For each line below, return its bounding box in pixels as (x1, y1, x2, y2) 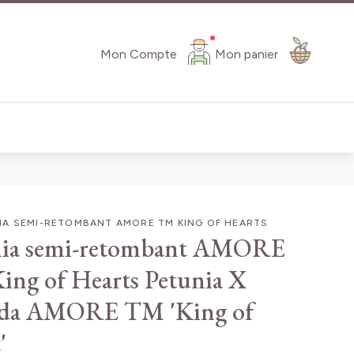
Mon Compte (100, 47, 177, 62)
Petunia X (144, 263, 247, 296)
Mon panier (215, 47, 278, 62)
